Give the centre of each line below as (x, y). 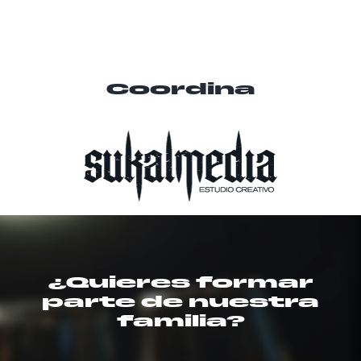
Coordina (180, 90)
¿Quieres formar (180, 283)
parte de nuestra (180, 303)
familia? (180, 322)
